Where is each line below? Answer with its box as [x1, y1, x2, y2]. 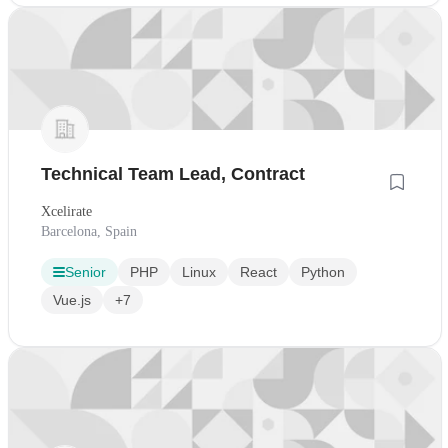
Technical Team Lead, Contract [41, 164, 305, 185]
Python [301, 264, 345, 281]
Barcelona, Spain [41, 224, 137, 240]
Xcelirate [41, 204, 92, 220]
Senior [65, 264, 106, 281]
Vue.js [53, 292, 91, 309]
